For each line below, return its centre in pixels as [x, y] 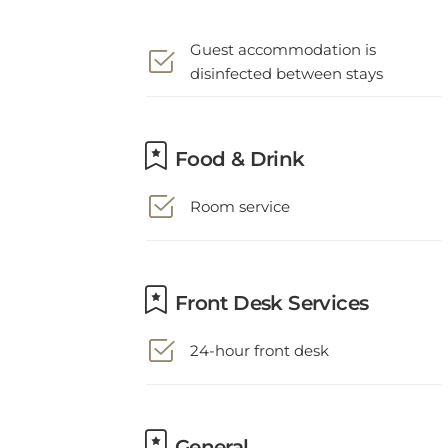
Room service [240, 192]
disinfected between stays [286, 59]
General [209, 433]
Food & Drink [237, 145]
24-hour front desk [259, 336]
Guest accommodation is [283, 35]
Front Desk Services [269, 289]
